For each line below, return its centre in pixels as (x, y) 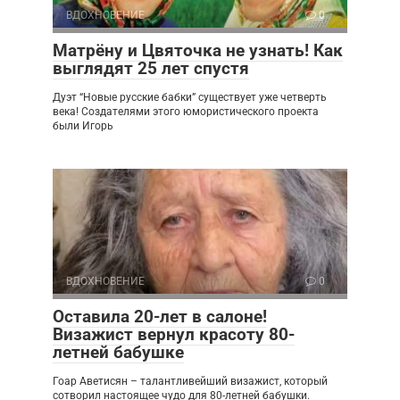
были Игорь (83, 125)
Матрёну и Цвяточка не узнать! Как (198, 50)
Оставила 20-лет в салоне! (160, 316)
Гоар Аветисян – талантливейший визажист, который (190, 381)
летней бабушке (118, 352)
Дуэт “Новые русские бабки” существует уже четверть (190, 97)
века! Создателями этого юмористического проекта (186, 111)
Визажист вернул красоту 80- (174, 334)
